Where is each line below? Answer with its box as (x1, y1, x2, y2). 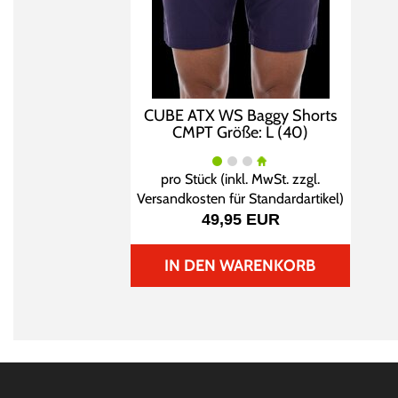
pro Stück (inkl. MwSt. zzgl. (161, 171, 321, 187)
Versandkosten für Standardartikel (137, 190, 340, 207)
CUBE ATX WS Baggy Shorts (144, 106, 338, 125)
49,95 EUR (201, 211, 280, 228)
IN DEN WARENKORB (164, 256, 315, 275)
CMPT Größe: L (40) (172, 123, 309, 142)
